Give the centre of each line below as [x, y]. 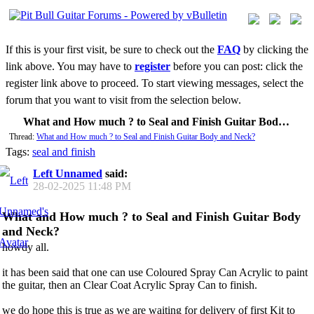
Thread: [23, 137]
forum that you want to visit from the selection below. [123, 100]
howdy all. [26, 247]
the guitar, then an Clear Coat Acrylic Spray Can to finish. [130, 285]
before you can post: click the [237, 66]
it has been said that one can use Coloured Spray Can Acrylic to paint [155, 273]
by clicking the [274, 49]
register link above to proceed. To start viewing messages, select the [155, 83]
